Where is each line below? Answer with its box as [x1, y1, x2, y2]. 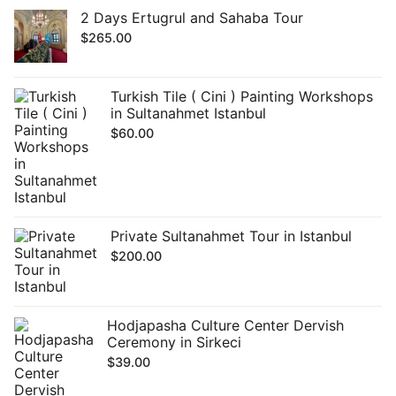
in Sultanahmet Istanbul [110, 103, 266, 122]
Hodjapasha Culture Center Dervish [107, 316, 344, 334]
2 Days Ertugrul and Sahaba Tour [80, 8, 303, 27]
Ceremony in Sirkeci [107, 332, 241, 351]
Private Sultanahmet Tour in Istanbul [110, 226, 352, 245]
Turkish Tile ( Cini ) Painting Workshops [110, 87, 373, 105]
